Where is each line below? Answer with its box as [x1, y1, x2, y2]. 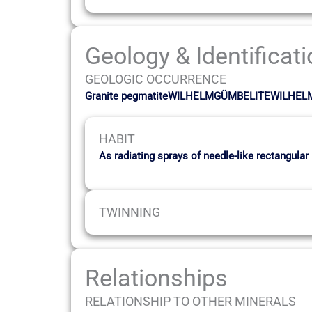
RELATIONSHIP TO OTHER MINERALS [85, 294, 296, 309]
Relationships [85, 264, 228, 292]
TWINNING [99, 205, 160, 220]
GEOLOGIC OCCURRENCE [85, 72, 226, 87]
